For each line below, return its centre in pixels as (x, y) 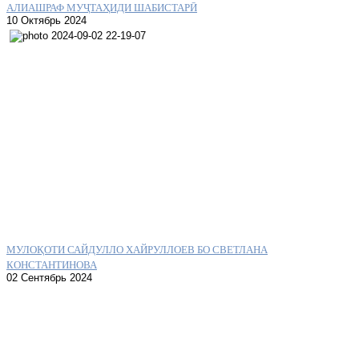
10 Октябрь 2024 (46, 20)
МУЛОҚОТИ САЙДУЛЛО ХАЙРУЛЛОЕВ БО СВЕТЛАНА (137, 248)
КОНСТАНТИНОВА (52, 264)
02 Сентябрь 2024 (49, 277)
